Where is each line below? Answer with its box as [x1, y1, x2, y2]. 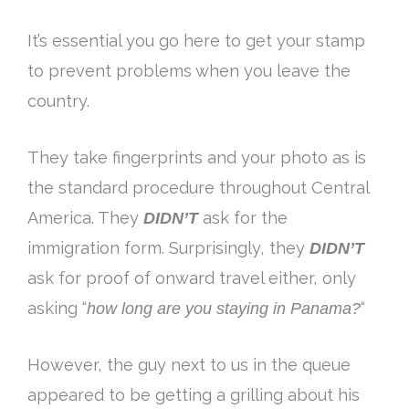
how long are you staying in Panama [87, 298, 351, 318]
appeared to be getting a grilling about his [27, 384, 360, 404]
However [27, 354, 98, 374]
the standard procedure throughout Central [27, 177, 369, 197]
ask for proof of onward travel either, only [27, 267, 356, 288]
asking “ [27, 298, 87, 318]
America [27, 207, 91, 227]
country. [27, 90, 89, 110]
